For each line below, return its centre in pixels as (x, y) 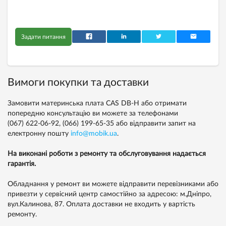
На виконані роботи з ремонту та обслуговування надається (107, 154)
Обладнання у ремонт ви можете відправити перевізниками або (113, 184)
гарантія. (22, 164)
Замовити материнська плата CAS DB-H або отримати (97, 103)
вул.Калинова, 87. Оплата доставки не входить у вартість (101, 204)
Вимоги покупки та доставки (78, 82)
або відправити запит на (155, 124)
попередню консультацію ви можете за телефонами (93, 114)
